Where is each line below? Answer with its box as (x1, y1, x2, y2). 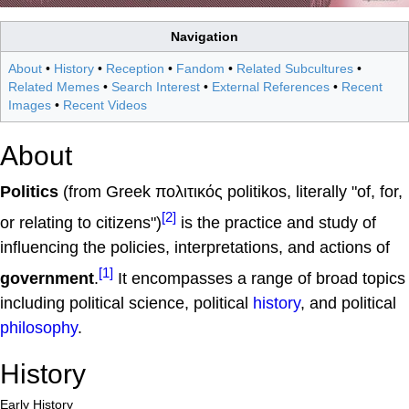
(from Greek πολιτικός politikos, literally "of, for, (58, 182, 403, 201)
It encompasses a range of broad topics (113, 268, 405, 288)
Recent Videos (63, 97, 147, 112)
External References (212, 79, 330, 94)
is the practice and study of (176, 213, 376, 232)
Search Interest (111, 79, 200, 94)
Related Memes (8, 79, 100, 94)
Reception (106, 60, 164, 76)
